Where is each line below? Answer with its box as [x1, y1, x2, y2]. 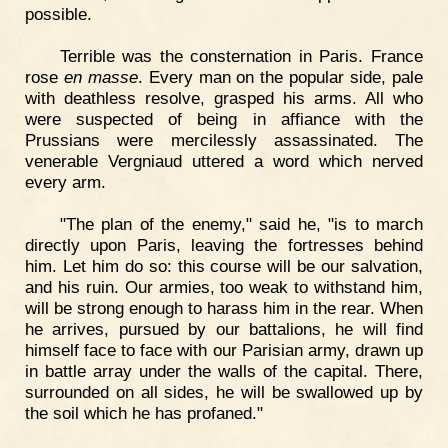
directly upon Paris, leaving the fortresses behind [25, 234, 423, 255]
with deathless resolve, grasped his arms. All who [25, 88, 423, 109]
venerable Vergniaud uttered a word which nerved [25, 151, 423, 172]
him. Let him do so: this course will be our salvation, [25, 255, 423, 276]
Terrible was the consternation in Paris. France [59, 46, 423, 67]
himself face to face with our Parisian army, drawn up [25, 339, 423, 360]
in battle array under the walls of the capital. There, [25, 360, 423, 381]
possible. [25, 4, 92, 25]
